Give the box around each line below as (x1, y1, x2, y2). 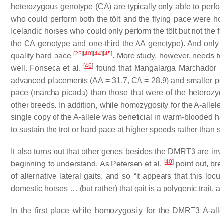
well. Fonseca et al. (11, 64, 83, 72)
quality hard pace (11, 52, 74, 60)
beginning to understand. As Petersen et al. (11, 160, 164, 168)
